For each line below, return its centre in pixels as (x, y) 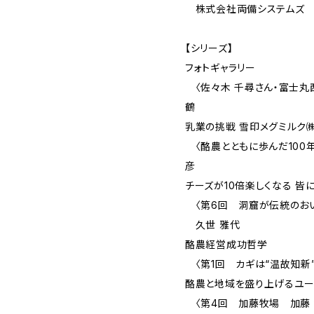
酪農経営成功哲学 (226, 244)
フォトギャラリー (220, 68)
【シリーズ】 (209, 48)
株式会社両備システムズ (245, 9)
